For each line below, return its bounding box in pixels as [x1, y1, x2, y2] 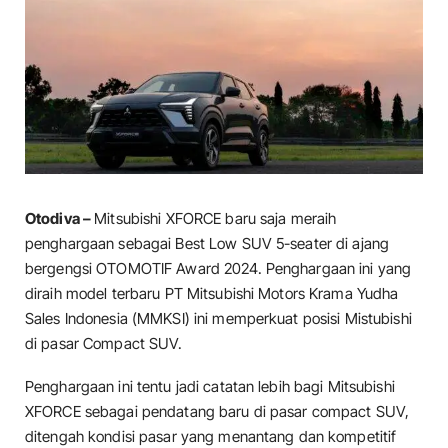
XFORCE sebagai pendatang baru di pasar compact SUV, [25, 401, 410, 421]
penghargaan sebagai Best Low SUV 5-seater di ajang [25, 233, 390, 253]
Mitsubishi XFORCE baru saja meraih [94, 208, 337, 228]
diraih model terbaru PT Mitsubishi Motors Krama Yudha [25, 283, 399, 303]
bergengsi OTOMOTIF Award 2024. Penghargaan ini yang [25, 258, 412, 278]
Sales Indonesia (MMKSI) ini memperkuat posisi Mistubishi [25, 308, 412, 328]
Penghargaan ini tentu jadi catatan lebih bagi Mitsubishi [25, 376, 395, 396]
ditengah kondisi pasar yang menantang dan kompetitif [25, 426, 397, 446]
